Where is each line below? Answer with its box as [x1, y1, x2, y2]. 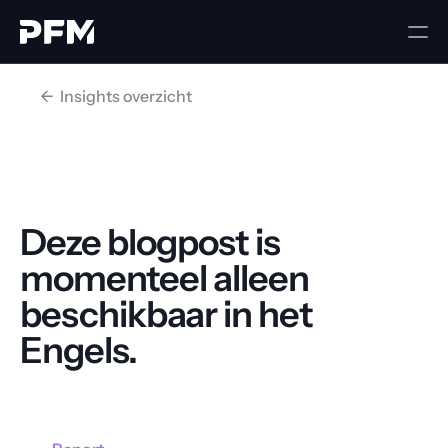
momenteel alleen [20, 256, 309, 300]
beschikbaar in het [20, 292, 313, 336]
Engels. [20, 328, 137, 372]
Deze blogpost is [20, 220, 280, 264]
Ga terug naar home [52, 378, 200, 398]
